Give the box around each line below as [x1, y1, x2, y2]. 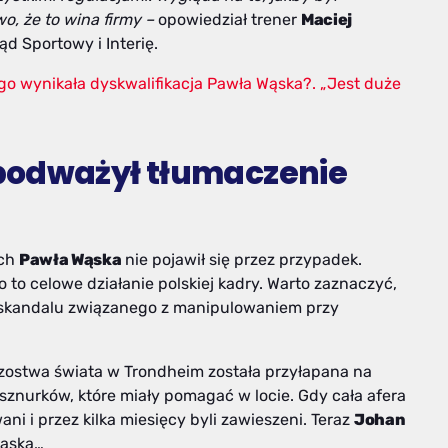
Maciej [301, 9, 353, 29]
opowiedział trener [158, 9, 301, 29]
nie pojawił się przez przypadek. [121, 249, 363, 269]
